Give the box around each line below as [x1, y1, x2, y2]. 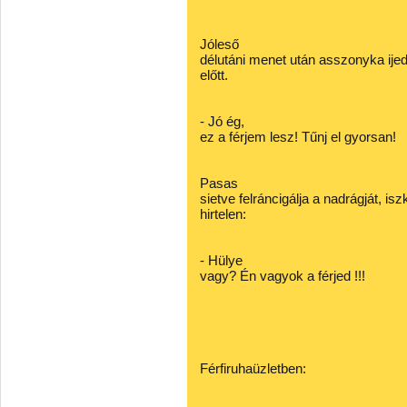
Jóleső [200, 36, 239, 52]
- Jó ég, [200, 114, 244, 129]
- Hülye [200, 253, 243, 268]
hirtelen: [200, 206, 246, 222]
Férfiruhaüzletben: [200, 361, 306, 376]
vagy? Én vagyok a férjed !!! [200, 268, 365, 283]
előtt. [200, 67, 228, 83]
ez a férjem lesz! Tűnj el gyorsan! [200, 129, 396, 144]
